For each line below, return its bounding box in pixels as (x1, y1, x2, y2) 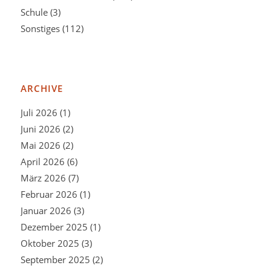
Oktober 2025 (20, 237, 79, 249)
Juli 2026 (20, 106, 57, 119)
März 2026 (20, 171, 66, 184)
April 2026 (20, 155, 65, 168)
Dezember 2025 (20, 220, 88, 233)
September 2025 (20, 253, 90, 266)
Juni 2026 (20, 122, 60, 135)
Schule (20, 5, 48, 18)
